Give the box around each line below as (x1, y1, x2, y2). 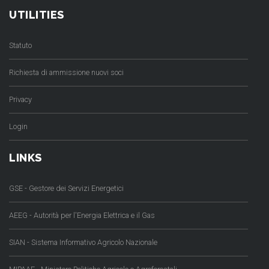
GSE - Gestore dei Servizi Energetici (9, 183, 124, 193)
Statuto (9, 40, 32, 50)
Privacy (9, 94, 32, 104)
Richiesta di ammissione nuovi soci (9, 67, 124, 77)
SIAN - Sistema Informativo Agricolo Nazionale (9, 237, 157, 247)
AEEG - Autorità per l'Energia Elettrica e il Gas (9, 210, 155, 220)
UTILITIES (9, 8, 64, 21)
